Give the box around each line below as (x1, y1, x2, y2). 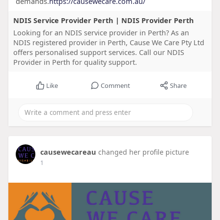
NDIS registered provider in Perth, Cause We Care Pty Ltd (13, 37, 204, 48)
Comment (100, 81, 130, 90)
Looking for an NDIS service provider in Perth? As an (13, 27, 189, 38)
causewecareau (40, 147, 96, 157)
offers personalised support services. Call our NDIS (13, 47, 184, 57)
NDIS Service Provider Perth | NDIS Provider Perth (13, 15, 194, 26)
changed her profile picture (98, 147, 189, 157)
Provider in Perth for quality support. (13, 57, 137, 67)
